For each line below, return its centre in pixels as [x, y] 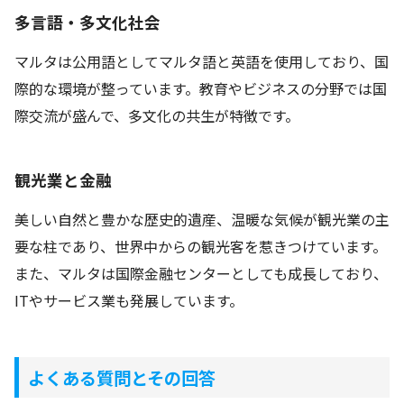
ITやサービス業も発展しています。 [129, 300]
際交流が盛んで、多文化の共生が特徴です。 [157, 116]
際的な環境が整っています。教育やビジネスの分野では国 [201, 89]
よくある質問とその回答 [121, 377]
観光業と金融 [63, 179]
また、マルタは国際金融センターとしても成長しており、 [201, 273]
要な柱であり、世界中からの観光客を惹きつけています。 [201, 246]
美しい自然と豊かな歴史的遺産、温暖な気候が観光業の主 [202, 219]
